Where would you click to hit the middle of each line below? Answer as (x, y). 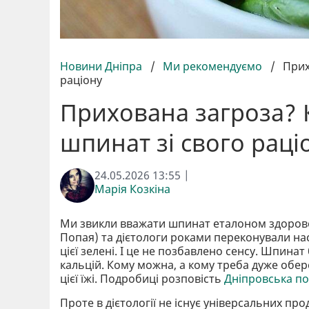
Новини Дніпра (102, 66)
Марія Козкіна (132, 189)
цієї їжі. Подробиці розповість (142, 278)
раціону (81, 80)
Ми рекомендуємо (212, 66)
